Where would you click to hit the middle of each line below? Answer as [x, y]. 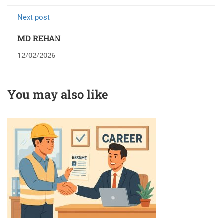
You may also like [58, 94]
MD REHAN [39, 38]
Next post [33, 18]
